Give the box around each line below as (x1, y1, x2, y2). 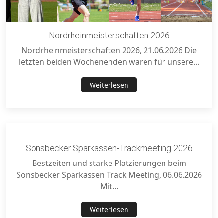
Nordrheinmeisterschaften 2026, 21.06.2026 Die (21, 45, 197, 56)
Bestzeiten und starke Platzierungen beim (32, 158, 186, 169)
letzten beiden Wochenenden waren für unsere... (19, 56, 199, 68)
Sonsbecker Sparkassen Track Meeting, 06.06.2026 (16, 169, 202, 181)
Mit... (100, 181, 118, 192)
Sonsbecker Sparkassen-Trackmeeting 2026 (25, 143, 193, 154)
